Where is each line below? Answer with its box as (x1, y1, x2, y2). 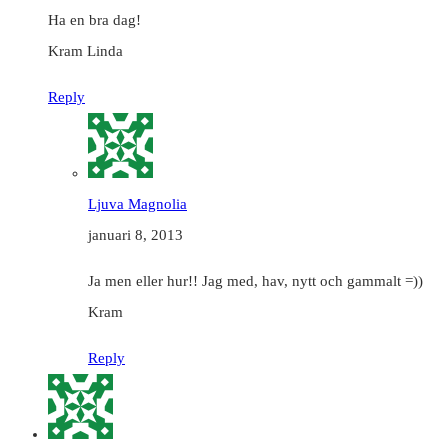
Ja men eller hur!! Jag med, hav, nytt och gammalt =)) (88, 272, 423, 289)
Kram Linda (48, 42, 123, 59)
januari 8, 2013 (88, 226, 183, 243)
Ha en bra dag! (48, 11, 141, 28)
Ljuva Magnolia (88, 195, 187, 212)
